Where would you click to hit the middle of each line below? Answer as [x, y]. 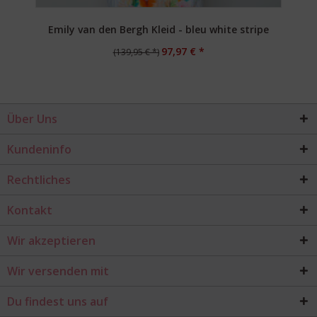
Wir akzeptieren [51, 241]
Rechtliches [39, 180]
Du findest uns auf [58, 301]
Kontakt [30, 210]
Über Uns [32, 119]
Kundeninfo [39, 149]
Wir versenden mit [58, 271]
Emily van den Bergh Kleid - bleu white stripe [158, 29]
